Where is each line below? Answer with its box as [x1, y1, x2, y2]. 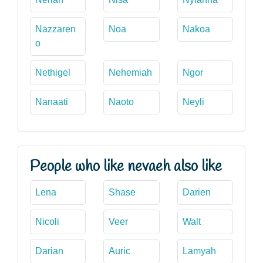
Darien [182, 187, 211, 197]
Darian [35, 245, 63, 256]
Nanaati [35, 96, 68, 107]
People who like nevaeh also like [30, 156, 222, 177]
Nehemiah [109, 67, 153, 77]
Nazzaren [35, 23, 76, 34]
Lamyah [182, 245, 216, 256]
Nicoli [35, 216, 59, 227]
